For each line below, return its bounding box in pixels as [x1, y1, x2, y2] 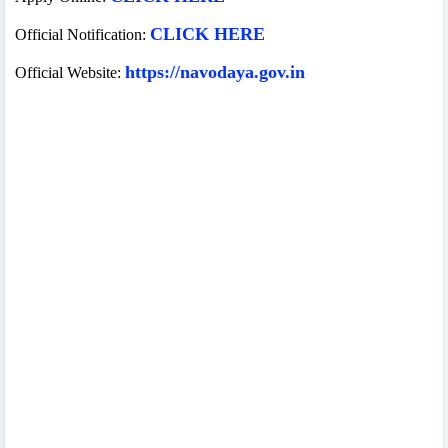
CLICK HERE [150, 23, 265, 44]
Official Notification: [15, 25, 150, 43]
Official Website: [15, 63, 125, 81]
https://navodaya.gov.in [125, 61, 305, 82]
